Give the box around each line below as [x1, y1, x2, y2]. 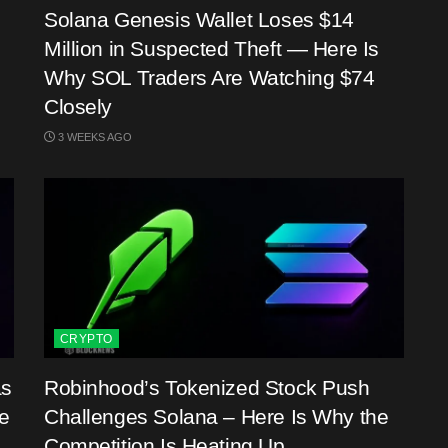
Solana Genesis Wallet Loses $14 [44, 8, 354, 31]
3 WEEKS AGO [55, 131, 132, 143]
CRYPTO [60, 332, 113, 346]
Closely [44, 95, 113, 118]
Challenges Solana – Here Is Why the [44, 405, 389, 428]
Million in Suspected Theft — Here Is [44, 37, 379, 60]
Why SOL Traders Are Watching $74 [44, 66, 375, 89]
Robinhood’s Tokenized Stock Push [44, 376, 370, 399]
